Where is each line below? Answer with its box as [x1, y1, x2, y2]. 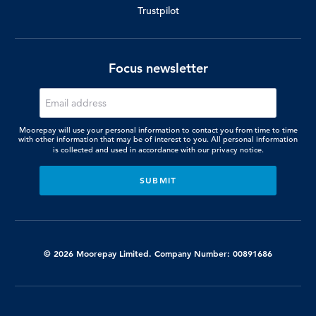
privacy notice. [211, 144, 264, 154]
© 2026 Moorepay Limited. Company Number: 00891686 [44, 247, 272, 259]
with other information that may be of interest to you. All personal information [18, 133, 298, 144]
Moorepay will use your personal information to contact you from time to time [18, 124, 298, 135]
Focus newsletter [108, 60, 208, 77]
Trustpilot [137, 4, 179, 18]
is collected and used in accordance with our [52, 144, 209, 154]
